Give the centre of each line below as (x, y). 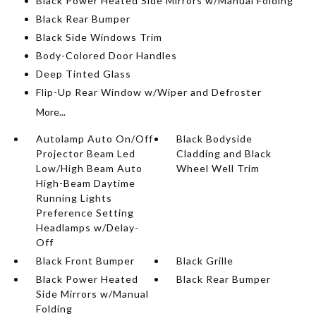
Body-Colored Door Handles (106, 55)
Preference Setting (85, 213)
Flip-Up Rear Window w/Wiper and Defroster (148, 92)
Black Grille (205, 261)
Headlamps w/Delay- (87, 227)
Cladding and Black (224, 153)
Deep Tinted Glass (83, 74)
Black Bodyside (215, 139)
